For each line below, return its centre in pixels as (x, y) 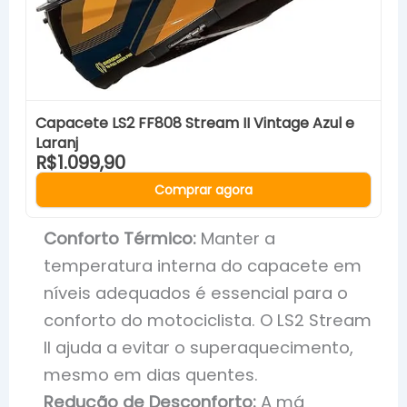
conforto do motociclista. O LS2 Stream (208, 321)
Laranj (57, 144)
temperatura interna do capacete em (203, 266)
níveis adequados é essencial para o (196, 293)
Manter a (236, 239)
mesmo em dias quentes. (151, 375)
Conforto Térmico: (120, 239)
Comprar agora (203, 190)
